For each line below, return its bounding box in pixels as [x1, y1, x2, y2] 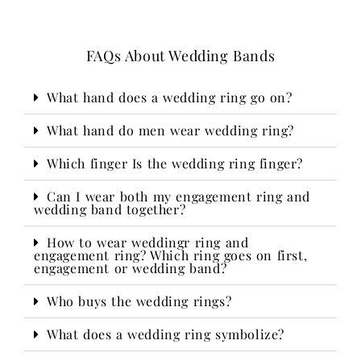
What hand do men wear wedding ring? [47, 122, 294, 139]
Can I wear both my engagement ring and [47, 188, 310, 205]
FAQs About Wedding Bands [85, 45, 276, 65]
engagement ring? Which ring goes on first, [34, 247, 308, 264]
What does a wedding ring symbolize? [47, 326, 284, 343]
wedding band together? [34, 201, 186, 218]
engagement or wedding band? [34, 259, 227, 277]
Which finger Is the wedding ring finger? [47, 155, 303, 172]
